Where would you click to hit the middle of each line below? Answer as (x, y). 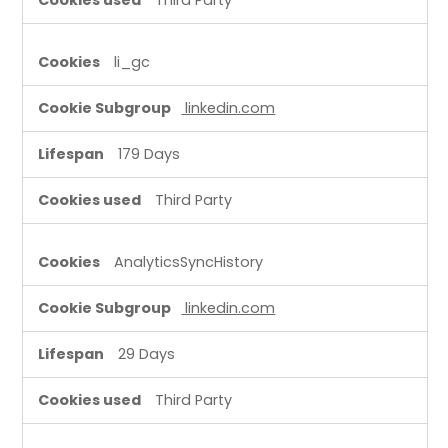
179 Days (149, 153)
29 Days (147, 353)
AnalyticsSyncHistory (189, 261)
